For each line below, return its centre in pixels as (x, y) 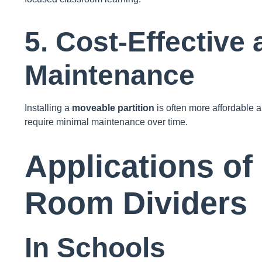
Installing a (48, 108)
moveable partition (113, 108)
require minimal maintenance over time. (106, 122)
